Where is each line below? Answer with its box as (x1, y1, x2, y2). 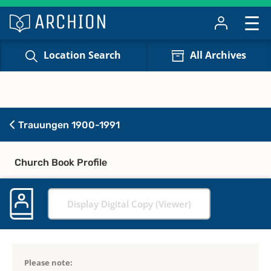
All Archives (189, 48, 246, 62)
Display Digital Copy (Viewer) (67, 197, 191, 210)
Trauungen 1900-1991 (16, 119, 120, 131)
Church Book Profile (15, 156, 107, 168)
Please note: (24, 256, 73, 268)
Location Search (44, 48, 122, 62)
